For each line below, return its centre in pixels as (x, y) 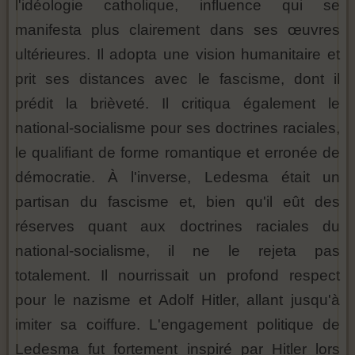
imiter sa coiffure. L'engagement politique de (177, 325)
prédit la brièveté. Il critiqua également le (177, 104)
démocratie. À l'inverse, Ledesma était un (177, 177)
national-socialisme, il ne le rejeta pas (177, 251)
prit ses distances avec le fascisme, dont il (177, 79)
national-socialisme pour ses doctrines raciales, (177, 128)
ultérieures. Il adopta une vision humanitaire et (177, 55)
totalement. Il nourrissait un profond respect (177, 276)
